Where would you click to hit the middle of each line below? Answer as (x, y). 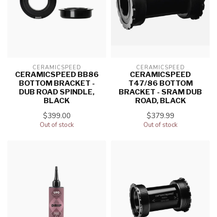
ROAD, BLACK (160, 100)
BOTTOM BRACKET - (57, 83)
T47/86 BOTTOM (160, 83)
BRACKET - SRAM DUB (160, 92)
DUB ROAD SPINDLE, (57, 92)
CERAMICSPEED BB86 (57, 74)
